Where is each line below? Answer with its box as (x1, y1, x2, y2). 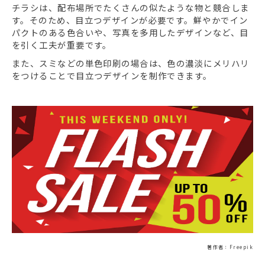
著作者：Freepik (207, 243, 253, 250)
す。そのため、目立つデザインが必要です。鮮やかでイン (12, 14, 248, 27)
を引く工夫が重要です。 (12, 38, 112, 51)
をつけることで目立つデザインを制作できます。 (12, 69, 212, 82)
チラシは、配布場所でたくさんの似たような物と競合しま (12, 1, 250, 14)
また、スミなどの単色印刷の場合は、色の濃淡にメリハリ (12, 57, 250, 70)
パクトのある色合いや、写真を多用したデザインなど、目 (12, 26, 249, 39)
